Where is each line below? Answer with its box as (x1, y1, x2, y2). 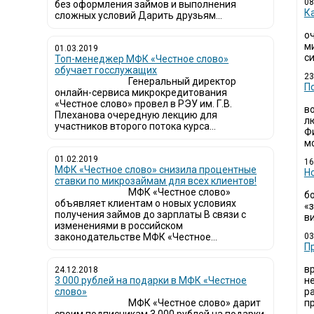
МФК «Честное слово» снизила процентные (55, 164, 257, 175)
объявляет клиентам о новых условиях (55, 198, 237, 209)
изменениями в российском (55, 220, 184, 231)
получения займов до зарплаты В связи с (55, 209, 247, 220)
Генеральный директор (128, 76, 237, 87)
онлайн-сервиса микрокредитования (55, 87, 228, 98)
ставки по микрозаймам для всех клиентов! (55, 175, 257, 186)
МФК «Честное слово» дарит (128, 297, 261, 308)
